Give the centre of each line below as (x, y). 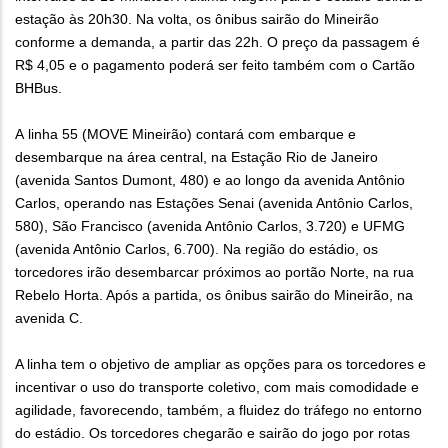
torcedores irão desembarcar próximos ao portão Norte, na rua (214, 272)
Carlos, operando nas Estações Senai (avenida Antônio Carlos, (214, 203)
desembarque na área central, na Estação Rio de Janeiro (196, 157)
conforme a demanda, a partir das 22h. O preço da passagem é (217, 42)
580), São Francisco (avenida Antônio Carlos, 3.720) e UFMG (210, 226)
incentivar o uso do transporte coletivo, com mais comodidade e (217, 387)
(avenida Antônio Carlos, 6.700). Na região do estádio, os (196, 249)
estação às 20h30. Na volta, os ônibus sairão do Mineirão (197, 19)
